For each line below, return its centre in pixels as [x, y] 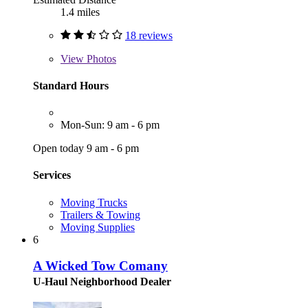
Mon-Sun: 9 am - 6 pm [110, 125]
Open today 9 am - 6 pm [86, 148]
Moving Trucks [94, 202]
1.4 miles [80, 12]
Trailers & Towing [100, 214]
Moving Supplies [98, 227]
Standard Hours [71, 85]
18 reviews [149, 35]
